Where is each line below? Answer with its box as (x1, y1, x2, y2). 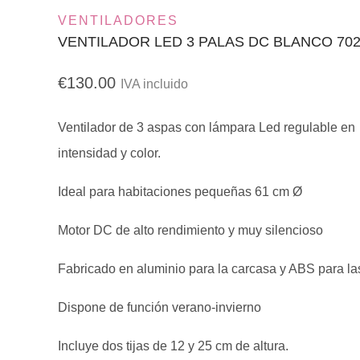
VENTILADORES (58, 14, 179, 28)
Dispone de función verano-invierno (58, 301, 262, 315)
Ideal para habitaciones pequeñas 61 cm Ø (58, 185, 303, 199)
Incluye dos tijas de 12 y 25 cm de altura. (58, 339, 289, 354)
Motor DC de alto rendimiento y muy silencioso (58, 223, 324, 238)
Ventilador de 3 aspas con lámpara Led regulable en (58, 121, 356, 135)
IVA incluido (121, 77, 189, 92)
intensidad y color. (58, 146, 162, 161)
